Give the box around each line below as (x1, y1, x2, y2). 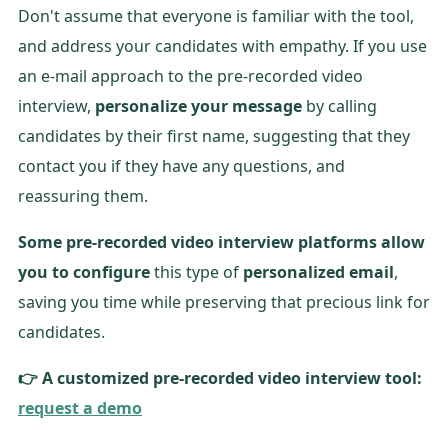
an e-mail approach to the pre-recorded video (18, 64, 363, 87)
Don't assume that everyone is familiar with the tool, (18, 4, 414, 27)
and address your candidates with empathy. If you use (18, 34, 427, 57)
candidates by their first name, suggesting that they (18, 124, 410, 147)
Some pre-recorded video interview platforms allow (18, 230, 425, 253)
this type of (150, 260, 243, 283)
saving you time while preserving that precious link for (18, 290, 430, 313)
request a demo (18, 396, 142, 419)
